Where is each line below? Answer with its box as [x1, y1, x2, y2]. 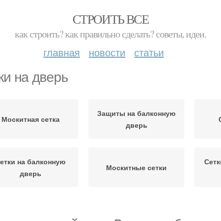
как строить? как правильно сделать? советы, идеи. [15, 27, 206, 40]
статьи [134, 45, 164, 59]
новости [89, 45, 125, 59]
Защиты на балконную [97, 108, 176, 118]
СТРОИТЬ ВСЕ [72, 10, 149, 27]
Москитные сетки [106, 162, 167, 172]
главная [43, 45, 80, 59]
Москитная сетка [1, 114, 60, 124]
